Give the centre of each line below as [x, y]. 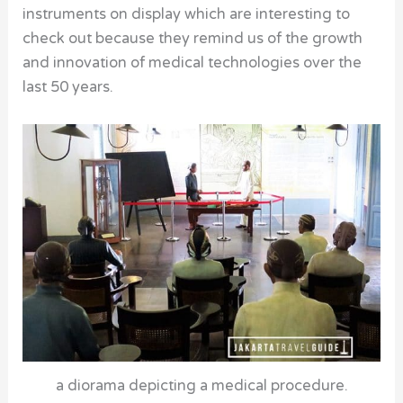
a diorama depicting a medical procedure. [201, 385]
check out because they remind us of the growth [193, 39]
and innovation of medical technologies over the [193, 63]
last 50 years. [68, 88]
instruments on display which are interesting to [187, 15]
